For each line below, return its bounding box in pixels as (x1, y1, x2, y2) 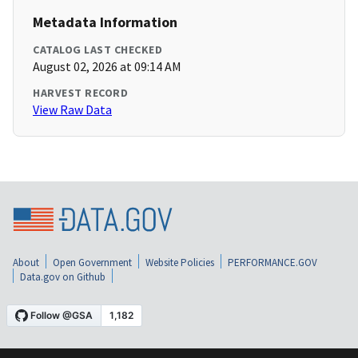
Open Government (53, 255, 132, 269)
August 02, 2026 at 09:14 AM (33, 58, 181, 75)
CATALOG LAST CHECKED (33, 42, 162, 58)
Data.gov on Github (20, 269, 105, 284)
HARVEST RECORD (33, 86, 128, 101)
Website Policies (145, 255, 214, 269)
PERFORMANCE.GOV (228, 255, 317, 269)
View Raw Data (33, 101, 112, 118)
